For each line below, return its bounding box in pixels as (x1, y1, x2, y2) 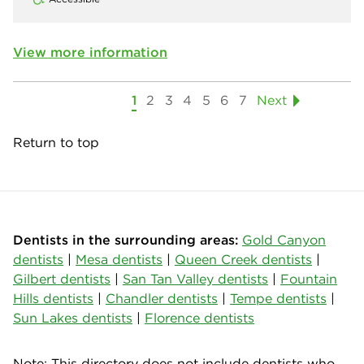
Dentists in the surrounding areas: (13, 232, 238, 249)
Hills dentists (13, 290, 93, 307)
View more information (13, 44, 167, 61)
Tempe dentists (230, 290, 327, 307)
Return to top (13, 134, 99, 151)
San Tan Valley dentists (123, 271, 268, 288)
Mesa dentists (76, 251, 162, 268)
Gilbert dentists (13, 271, 110, 288)
